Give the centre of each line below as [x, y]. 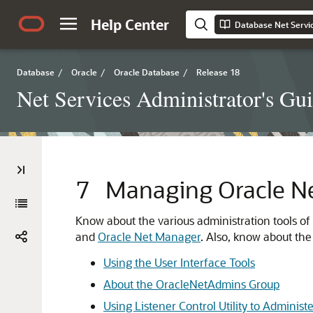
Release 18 [218, 72]
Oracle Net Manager [149, 236]
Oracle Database [147, 72]
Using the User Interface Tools [179, 262]
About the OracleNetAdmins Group [191, 284]
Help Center [130, 24]
